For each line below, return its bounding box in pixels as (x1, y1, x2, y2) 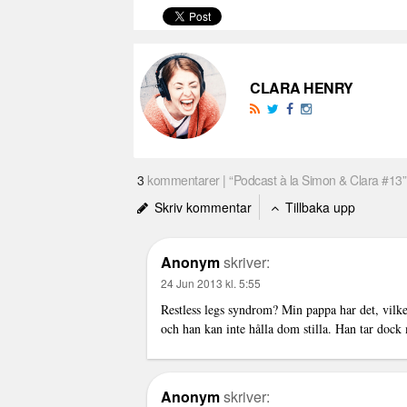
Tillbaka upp (282, 198, 355, 216)
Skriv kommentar (151, 198, 252, 216)
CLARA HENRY (250, 77, 353, 98)
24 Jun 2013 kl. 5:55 (161, 275, 261, 291)
